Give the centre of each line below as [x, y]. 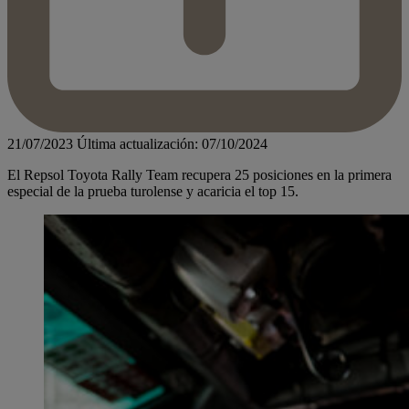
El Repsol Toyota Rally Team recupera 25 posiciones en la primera [199, 175]
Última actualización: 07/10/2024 [172, 144]
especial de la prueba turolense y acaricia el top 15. [153, 192]
